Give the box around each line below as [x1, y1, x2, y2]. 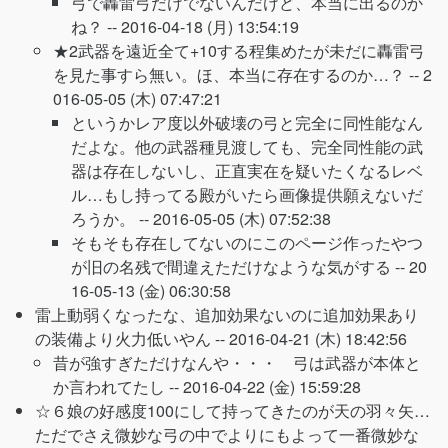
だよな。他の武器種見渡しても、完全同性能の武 [71, 135, 423, 158]
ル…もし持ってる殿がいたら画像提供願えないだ [71, 183, 423, 206]
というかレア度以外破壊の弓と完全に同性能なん [71, 111, 423, 134]
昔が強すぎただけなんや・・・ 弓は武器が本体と [53, 351, 421, 374]
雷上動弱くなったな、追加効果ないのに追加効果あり [35, 303, 419, 326]
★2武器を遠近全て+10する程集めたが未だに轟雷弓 [53, 39, 425, 62]
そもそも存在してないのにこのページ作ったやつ [71, 231, 423, 254]
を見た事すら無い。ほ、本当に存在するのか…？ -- [53, 63, 423, 86]
